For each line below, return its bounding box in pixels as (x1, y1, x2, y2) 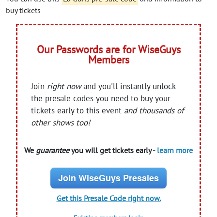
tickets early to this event (31, 105, 124, 116)
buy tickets (6, 5, 41, 15)
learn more (157, 145, 193, 155)
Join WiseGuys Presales (58, 171, 159, 184)
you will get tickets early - (69, 145, 157, 155)
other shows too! (31, 117, 91, 128)
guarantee (36, 145, 69, 155)
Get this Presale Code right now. (56, 193, 161, 203)
